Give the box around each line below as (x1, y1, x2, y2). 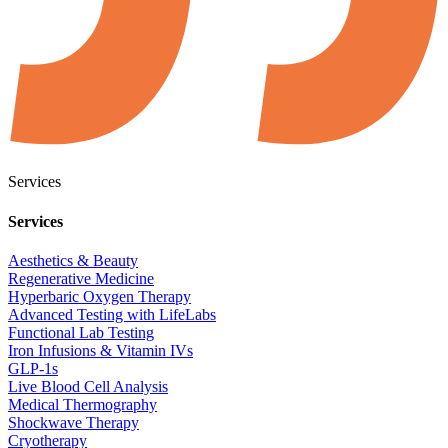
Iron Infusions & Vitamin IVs (8, 342, 193, 359)
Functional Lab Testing (8, 324, 154, 341)
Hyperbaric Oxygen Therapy (8, 288, 191, 305)
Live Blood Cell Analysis (8, 378, 168, 395)
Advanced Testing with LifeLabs (8, 306, 216, 323)
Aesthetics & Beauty (8, 252, 138, 269)
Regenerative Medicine (8, 270, 154, 287)
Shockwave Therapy (8, 414, 139, 431)
